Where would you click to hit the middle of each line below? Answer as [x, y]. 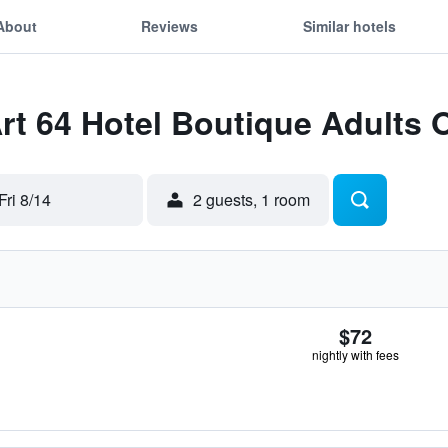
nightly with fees [355, 354]
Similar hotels [349, 25]
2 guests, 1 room [251, 199]
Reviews [170, 25]
